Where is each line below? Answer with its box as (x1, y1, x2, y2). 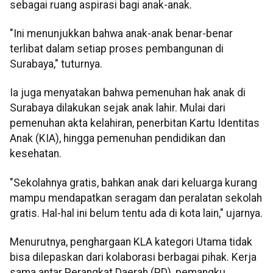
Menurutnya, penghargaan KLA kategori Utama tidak (10, 236, 252, 249)
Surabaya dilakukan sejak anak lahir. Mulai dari (10, 102, 225, 115)
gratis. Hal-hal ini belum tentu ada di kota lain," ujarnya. (10, 207, 263, 219)
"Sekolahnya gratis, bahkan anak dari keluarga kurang (10, 176, 257, 189)
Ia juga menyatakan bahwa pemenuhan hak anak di (10, 87, 246, 99)
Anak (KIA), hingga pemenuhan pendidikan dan (10, 132, 225, 145)
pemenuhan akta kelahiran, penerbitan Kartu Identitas (10, 117, 260, 130)
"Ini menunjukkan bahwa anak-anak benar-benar (10, 27, 233, 40)
